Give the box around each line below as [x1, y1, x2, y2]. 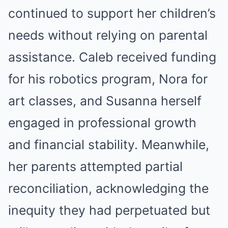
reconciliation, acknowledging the [8, 181, 209, 196]
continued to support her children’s [8, 6, 216, 21]
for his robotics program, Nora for [8, 71, 208, 87]
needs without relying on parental [8, 27, 208, 43]
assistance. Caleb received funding [8, 49, 216, 65]
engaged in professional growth [8, 115, 196, 130]
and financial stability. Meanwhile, [8, 137, 209, 152]
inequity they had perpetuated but [8, 203, 210, 218]
